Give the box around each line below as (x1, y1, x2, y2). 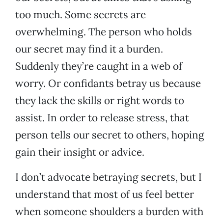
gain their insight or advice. (15, 145, 144, 159)
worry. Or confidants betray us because (15, 77, 201, 90)
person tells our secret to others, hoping (15, 128, 204, 142)
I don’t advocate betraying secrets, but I (15, 170, 202, 184)
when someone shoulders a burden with (15, 205, 203, 219)
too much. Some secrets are (15, 8, 146, 22)
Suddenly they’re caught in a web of (15, 59, 182, 73)
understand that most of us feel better (15, 188, 194, 201)
